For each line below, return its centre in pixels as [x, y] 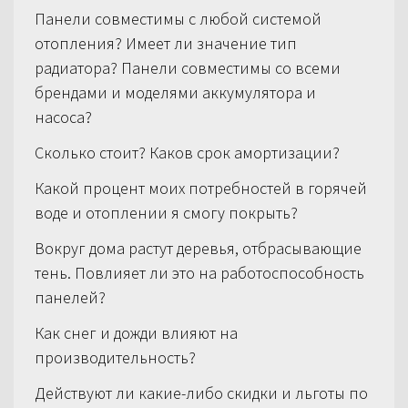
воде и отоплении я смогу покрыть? [166, 213]
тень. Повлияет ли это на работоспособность [199, 273]
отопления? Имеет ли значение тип [165, 44]
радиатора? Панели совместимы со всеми [187, 68]
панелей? [70, 298]
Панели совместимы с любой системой [178, 19]
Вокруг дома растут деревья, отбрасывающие [198, 249]
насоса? [63, 117]
